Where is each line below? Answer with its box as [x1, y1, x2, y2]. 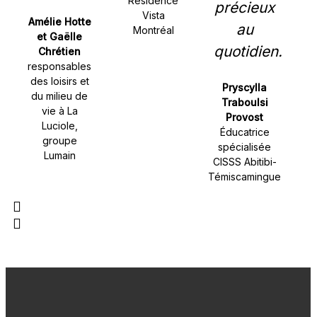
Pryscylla [222, 81, 267, 93]
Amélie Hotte [28, 16, 91, 28]
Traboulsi [221, 96, 268, 108]
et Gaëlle [37, 30, 83, 42]
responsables [28, 60, 92, 72]
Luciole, [41, 120, 78, 132]
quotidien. [214, 42, 283, 60]
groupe [42, 134, 77, 146]
